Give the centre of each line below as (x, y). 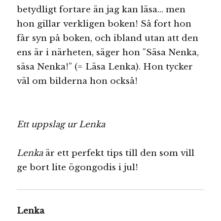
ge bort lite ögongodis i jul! (78, 168)
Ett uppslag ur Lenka (61, 124)
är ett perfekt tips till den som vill (119, 153)
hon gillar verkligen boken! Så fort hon (104, 24)
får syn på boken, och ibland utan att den (108, 38)
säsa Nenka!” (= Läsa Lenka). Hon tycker (105, 67)
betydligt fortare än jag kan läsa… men (101, 9)
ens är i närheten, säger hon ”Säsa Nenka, (108, 52)
